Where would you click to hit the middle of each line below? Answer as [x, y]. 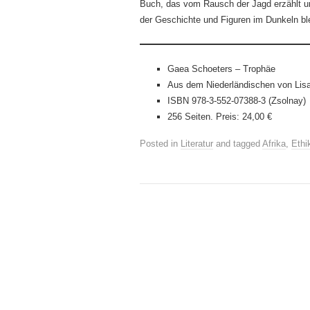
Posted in [160, 144]
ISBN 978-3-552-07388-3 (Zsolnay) [237, 101]
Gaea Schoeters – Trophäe [221, 69]
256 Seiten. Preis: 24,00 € [220, 117]
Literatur [197, 144]
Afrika [274, 144]
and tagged [238, 144]
